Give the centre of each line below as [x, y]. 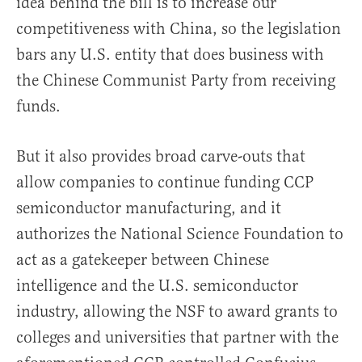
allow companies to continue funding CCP [165, 183]
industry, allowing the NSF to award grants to [177, 312]
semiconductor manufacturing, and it [149, 208]
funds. [38, 107]
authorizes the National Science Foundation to [180, 234]
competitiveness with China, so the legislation [179, 29]
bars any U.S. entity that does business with [170, 55]
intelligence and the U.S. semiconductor [157, 286]
